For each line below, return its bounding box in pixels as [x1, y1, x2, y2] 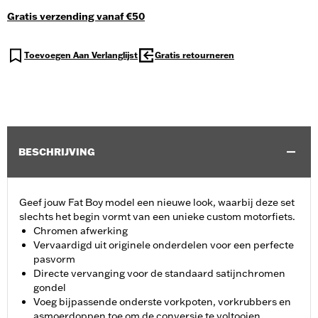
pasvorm [33, 253, 75, 266]
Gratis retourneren [155, 50, 234, 61]
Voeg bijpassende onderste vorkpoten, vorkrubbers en [33, 295, 291, 309]
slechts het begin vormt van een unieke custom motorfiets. [19, 210, 295, 224]
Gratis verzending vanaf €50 [7, 10, 145, 23]
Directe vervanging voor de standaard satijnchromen [33, 267, 285, 280]
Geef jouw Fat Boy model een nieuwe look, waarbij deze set [19, 196, 295, 209]
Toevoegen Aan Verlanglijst [24, 50, 138, 61]
